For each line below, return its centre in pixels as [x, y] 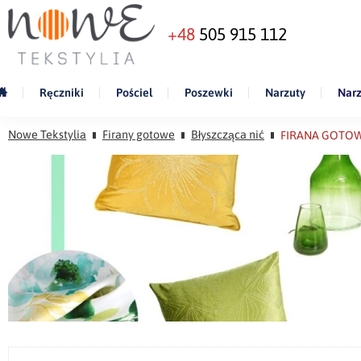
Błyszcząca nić [228, 135]
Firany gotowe [139, 135]
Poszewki [209, 93]
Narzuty [285, 93]
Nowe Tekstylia [47, 135]
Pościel [134, 93]
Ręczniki [62, 93]
